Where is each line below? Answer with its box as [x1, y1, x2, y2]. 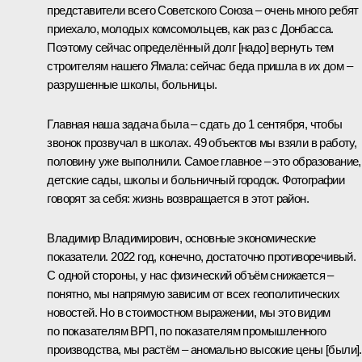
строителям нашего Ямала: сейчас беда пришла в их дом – [47, 58, 352, 73]
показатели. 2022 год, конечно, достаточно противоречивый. [47, 249, 356, 263]
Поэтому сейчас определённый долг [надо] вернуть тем [47, 40, 334, 54]
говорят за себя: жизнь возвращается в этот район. [47, 191, 309, 205]
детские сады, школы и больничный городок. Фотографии [47, 172, 345, 187]
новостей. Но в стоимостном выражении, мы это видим [47, 305, 330, 319]
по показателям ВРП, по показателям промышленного [47, 323, 326, 338]
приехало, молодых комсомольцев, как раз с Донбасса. [47, 21, 334, 36]
